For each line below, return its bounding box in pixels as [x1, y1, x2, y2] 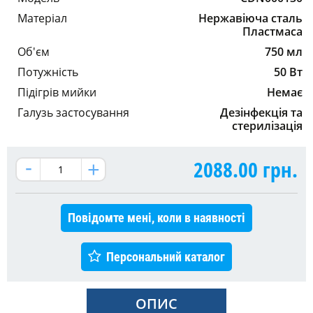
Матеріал [17, 10, 67, 27]
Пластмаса [242, 24, 303, 40]
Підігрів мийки [17, 85, 96, 101]
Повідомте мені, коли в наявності [68, 210, 245, 226]
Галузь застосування [17, 105, 129, 121]
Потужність [17, 64, 78, 80]
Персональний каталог [106, 249, 225, 265]
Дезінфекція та [220, 105, 303, 121]
